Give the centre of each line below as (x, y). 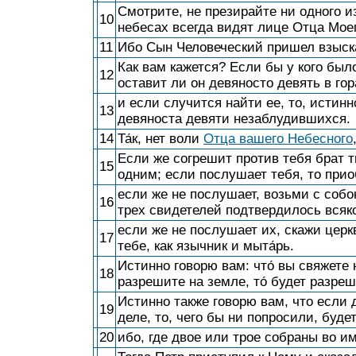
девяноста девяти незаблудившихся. (234, 119)
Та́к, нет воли (161, 139)
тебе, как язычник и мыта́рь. (206, 246)
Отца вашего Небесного (278, 139)
